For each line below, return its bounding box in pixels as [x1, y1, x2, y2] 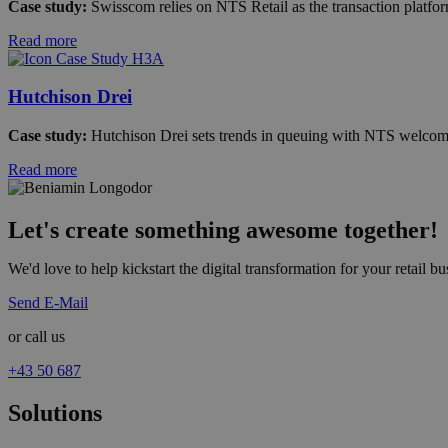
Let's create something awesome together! [8, 217, 438, 244]
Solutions [8, 399, 102, 426]
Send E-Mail [8, 294, 88, 312]
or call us [8, 328, 65, 346]
